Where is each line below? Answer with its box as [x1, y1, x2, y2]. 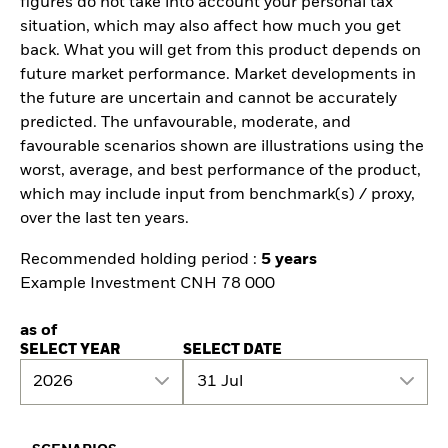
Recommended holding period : [20, 251, 261, 268]
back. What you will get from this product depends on [20, 43, 421, 60]
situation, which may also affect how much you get [20, 19, 401, 36]
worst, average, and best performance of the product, [20, 163, 421, 180]
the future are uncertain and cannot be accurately [20, 91, 397, 108]
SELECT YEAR [20, 342, 120, 357]
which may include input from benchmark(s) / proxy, [20, 187, 415, 204]
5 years [261, 251, 317, 268]
